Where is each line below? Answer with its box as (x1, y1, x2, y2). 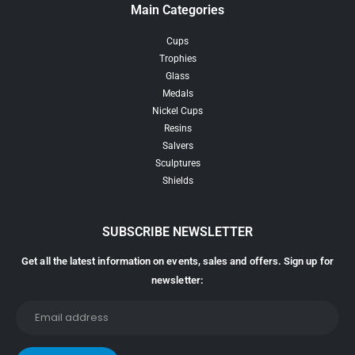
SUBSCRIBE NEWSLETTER (102, 224, 253, 240)
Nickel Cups (152, 105, 203, 117)
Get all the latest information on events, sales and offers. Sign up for (21, 255, 334, 268)
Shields (162, 175, 193, 187)
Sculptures (155, 158, 200, 170)
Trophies (158, 53, 197, 65)
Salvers (162, 140, 193, 152)
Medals (162, 88, 193, 100)
